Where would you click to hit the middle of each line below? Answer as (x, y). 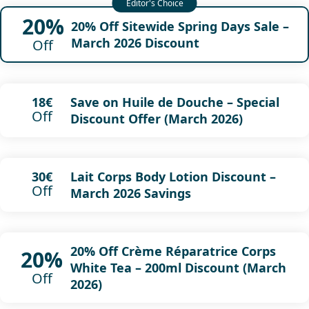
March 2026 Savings (130, 193)
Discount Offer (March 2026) (156, 118)
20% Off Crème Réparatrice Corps (173, 251)
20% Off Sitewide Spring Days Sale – (180, 26)
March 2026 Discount (135, 42)
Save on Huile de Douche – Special (175, 102)
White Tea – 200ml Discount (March (178, 267)
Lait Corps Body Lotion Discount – (173, 176)
